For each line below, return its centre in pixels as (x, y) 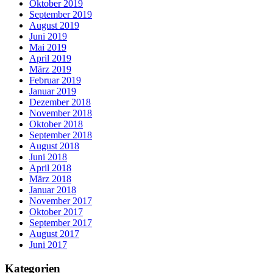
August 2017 (54, 234)
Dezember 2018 (60, 102)
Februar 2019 (55, 80)
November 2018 (61, 113)
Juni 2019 (48, 37)
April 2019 (50, 58)
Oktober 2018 (56, 124)
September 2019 (61, 15)
